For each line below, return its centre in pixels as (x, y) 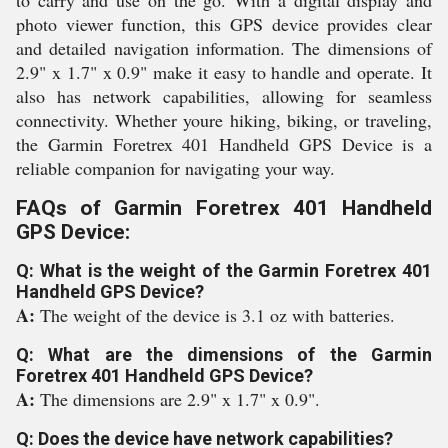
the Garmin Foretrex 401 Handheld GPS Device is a (224, 144)
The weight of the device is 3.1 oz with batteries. (217, 315)
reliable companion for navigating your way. (175, 168)
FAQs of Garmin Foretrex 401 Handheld (224, 208)
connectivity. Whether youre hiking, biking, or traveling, (224, 120)
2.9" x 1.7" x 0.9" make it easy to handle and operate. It (224, 72)
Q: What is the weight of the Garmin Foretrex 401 (224, 270)
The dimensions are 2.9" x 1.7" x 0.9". (180, 399)
